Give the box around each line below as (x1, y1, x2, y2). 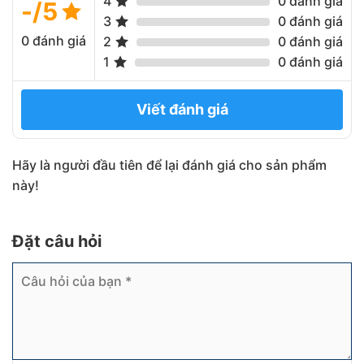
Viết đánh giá (136, 101, 228, 119)
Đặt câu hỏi (12, 232, 106, 252)
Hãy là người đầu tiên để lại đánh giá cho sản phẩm (12, 157, 327, 174)
